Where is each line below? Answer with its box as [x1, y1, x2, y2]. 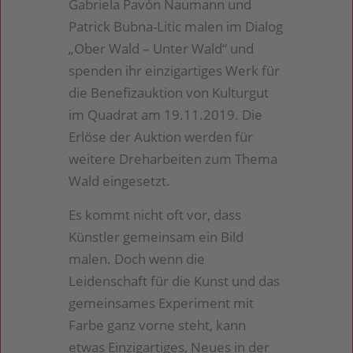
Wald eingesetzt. [69, 172, 171, 191]
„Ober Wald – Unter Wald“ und [69, 39, 255, 58]
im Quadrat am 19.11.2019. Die [69, 106, 263, 124]
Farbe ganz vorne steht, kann [69, 315, 247, 334]
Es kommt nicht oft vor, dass [69, 205, 242, 224]
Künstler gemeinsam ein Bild [69, 227, 244, 246]
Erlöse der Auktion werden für [69, 128, 254, 147]
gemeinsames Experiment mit [69, 293, 255, 312]
